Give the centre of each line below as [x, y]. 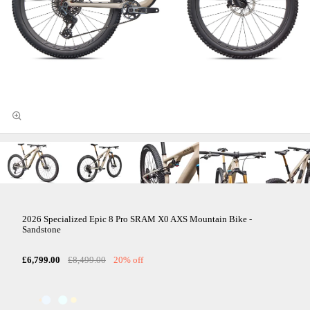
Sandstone [42, 230]
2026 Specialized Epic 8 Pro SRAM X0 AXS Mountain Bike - [137, 220]
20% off [128, 261]
